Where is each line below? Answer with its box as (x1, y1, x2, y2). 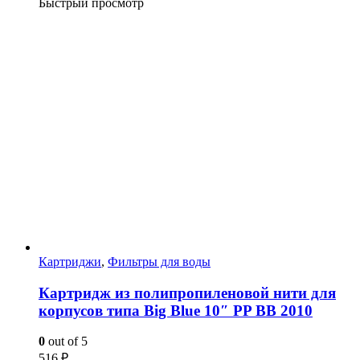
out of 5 (45, 334, 88, 349)
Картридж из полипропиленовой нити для (39, 284, 336, 301)
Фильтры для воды (108, 254, 211, 268)
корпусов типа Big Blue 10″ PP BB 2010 (39, 301, 313, 319)
